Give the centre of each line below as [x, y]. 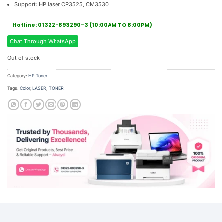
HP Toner [38, 76]
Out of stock [24, 58]
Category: [18, 76]
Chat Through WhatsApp [43, 41]
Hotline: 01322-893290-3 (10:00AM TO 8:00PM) [82, 25]
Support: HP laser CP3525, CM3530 [62, 5]
